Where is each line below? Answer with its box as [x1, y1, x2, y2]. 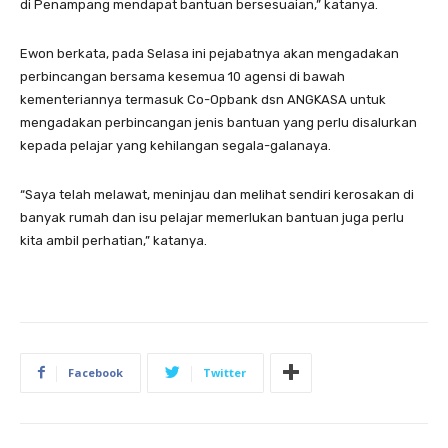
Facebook [68, 364, 123, 380]
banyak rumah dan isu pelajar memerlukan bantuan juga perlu [20, 209, 404, 225]
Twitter [203, 364, 246, 380]
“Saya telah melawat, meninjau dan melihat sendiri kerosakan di [20, 186, 414, 202]
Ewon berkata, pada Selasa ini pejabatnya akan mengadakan [20, 45, 399, 61]
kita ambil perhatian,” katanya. [20, 232, 207, 248]
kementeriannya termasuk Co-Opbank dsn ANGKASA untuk [20, 91, 386, 107]
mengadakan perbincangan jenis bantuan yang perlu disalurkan [20, 114, 417, 130]
